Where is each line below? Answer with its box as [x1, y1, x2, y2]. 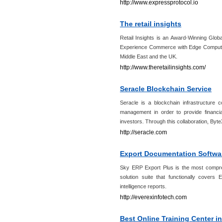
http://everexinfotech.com [120, 194, 187, 201]
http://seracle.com [120, 129, 167, 136]
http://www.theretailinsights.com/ [120, 64, 206, 71]
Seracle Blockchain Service [120, 85, 212, 93]
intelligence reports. [120, 183, 166, 189]
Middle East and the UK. [120, 54, 177, 59]
